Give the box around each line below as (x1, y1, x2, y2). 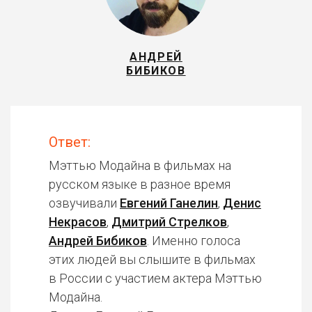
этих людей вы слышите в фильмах (49, 252, 256, 267)
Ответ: (49, 134, 91, 150)
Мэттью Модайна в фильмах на (49, 158, 231, 173)
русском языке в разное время (49, 177, 231, 192)
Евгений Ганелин (120, 196, 218, 210)
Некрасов (49, 214, 107, 229)
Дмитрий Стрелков (111, 214, 227, 229)
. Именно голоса (147, 233, 240, 248)
